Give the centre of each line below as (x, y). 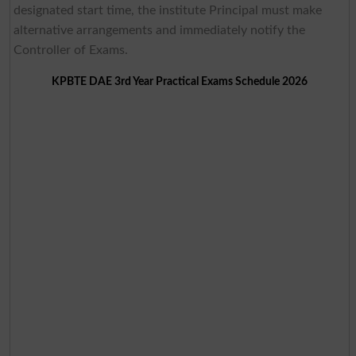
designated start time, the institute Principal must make (167, 10)
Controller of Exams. (70, 50)
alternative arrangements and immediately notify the (159, 30)
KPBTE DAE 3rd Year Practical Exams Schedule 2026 (179, 81)
